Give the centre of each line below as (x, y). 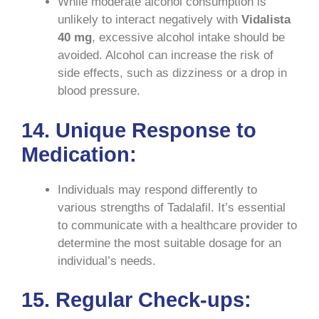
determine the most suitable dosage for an (169, 243)
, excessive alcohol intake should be (188, 38)
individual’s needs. (107, 261)
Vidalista (266, 20)
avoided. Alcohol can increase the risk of (166, 56)
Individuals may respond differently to (157, 189)
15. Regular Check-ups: (136, 300)
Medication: (79, 154)
